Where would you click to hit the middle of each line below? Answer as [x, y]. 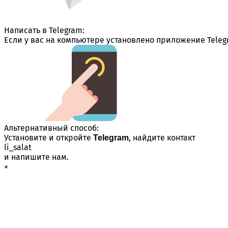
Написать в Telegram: [44, 30]
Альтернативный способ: [51, 128]
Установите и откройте [49, 137]
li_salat [18, 147]
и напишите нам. [36, 157]
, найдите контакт [162, 137]
